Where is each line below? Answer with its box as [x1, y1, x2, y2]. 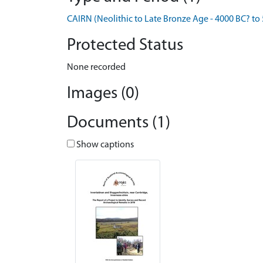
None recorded [67, 63, 126, 72]
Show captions [75, 140, 134, 150]
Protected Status [67, 37, 183, 54]
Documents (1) [67, 114, 170, 131]
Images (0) [67, 85, 139, 102]
